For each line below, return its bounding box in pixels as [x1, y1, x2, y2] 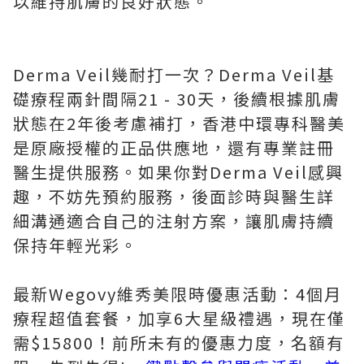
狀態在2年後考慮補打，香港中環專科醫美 [13, 111, 345, 135]
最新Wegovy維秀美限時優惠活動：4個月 [13, 282, 342, 305]
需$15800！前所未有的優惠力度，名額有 [13, 331, 344, 354]
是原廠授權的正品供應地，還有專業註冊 [13, 136, 335, 159]
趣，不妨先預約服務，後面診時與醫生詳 [13, 184, 335, 208]
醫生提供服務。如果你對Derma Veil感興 [13, 160, 344, 184]
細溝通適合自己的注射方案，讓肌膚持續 [13, 209, 335, 232]
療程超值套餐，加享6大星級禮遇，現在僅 [13, 306, 345, 330]
